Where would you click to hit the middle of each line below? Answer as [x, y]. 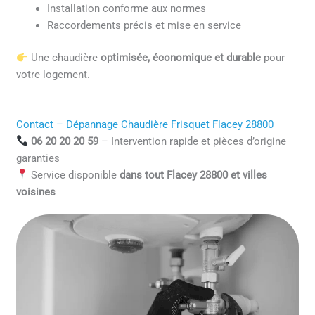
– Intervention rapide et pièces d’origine [192, 141]
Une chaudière [64, 58]
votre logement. [53, 75]
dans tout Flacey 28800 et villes [193, 175]
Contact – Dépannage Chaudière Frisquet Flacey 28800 [145, 124]
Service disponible [73, 175]
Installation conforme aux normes [127, 9]
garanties [38, 158]
